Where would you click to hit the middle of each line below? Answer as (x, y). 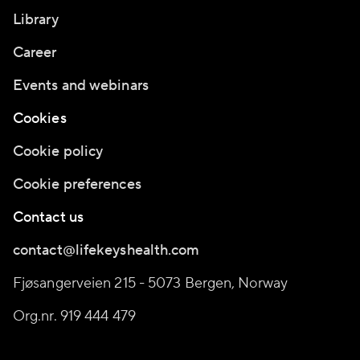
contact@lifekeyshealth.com (106, 250)
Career (35, 53)
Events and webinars (81, 86)
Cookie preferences (77, 184)
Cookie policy (58, 151)
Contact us (48, 217)
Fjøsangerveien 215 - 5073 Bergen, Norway (150, 283)
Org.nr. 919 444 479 (74, 316)
